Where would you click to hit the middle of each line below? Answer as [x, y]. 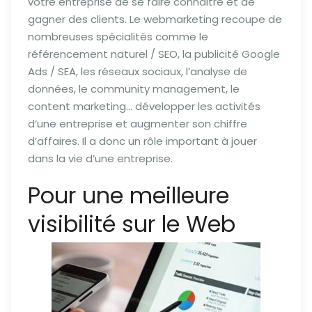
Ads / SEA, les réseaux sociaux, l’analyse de [138, 71]
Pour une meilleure [128, 195]
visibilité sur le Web [132, 224]
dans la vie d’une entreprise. [100, 158]
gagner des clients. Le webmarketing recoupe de [155, 19]
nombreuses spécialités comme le [118, 36]
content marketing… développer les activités [144, 106]
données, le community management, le [134, 88]
